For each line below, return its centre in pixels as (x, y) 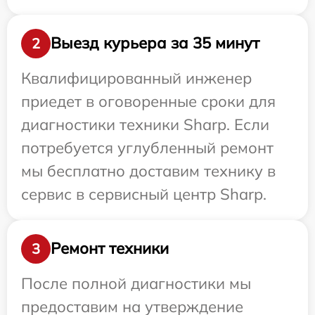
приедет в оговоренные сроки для (148, 101)
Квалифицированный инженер (136, 78)
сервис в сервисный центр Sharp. (144, 194)
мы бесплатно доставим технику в (148, 171)
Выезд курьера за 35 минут (155, 43)
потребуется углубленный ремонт (147, 147)
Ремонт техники (110, 249)
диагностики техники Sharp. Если (145, 124)
